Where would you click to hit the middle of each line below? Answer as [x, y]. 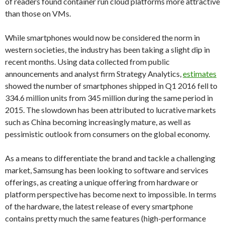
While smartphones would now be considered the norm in [102, 37]
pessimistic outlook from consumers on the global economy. [107, 134]
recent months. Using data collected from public [87, 62]
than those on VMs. [38, 13]
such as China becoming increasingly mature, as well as [98, 122]
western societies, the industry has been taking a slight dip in [107, 49]
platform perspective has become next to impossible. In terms [111, 194]
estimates [200, 74]
